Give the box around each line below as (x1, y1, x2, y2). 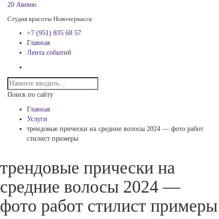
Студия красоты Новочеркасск (7, 15, 92, 22)
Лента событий (27, 49, 71, 56)
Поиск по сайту (7, 91, 53, 98)
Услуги (27, 115, 47, 123)
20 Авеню (7, 1, 36, 8)
